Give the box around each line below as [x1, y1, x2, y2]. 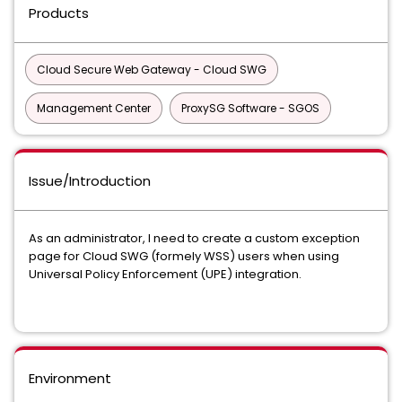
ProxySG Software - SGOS [181, 100, 319, 116]
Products [29, 4, 89, 22]
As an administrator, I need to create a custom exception [29, 230, 360, 247]
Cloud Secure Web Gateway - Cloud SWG [37, 62, 267, 77]
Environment [29, 369, 111, 388]
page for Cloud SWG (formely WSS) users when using [29, 248, 339, 265]
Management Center [37, 100, 151, 116]
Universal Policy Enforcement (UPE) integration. [29, 266, 301, 283]
